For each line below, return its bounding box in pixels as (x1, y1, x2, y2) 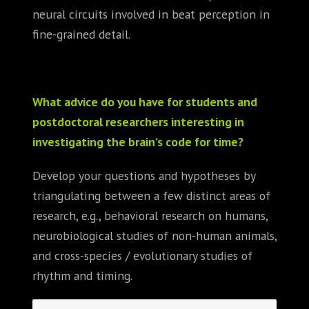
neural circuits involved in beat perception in (32, 6, 270, 22)
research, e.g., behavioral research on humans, (32, 207, 268, 223)
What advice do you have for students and (32, 93, 257, 110)
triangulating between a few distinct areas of (32, 187, 270, 203)
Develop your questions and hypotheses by (32, 167, 255, 183)
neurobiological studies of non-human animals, (32, 227, 277, 243)
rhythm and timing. (32, 267, 132, 283)
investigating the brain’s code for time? (32, 133, 243, 150)
